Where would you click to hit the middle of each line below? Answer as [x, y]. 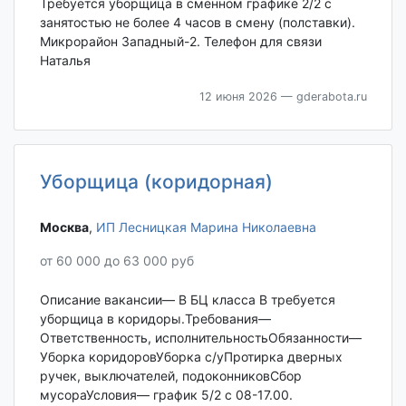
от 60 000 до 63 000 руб [116, 261]
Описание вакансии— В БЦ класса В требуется [187, 300]
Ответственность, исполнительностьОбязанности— [200, 338]
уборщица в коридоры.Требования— [155, 319]
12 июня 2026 [238, 96]
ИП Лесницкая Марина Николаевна [206, 227]
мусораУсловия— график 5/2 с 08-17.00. [166, 395]
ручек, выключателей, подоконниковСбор [170, 376]
